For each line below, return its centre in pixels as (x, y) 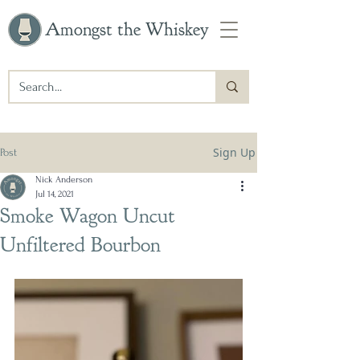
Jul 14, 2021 (55, 194)
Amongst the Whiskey (127, 29)
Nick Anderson (64, 180)
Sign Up (234, 152)
